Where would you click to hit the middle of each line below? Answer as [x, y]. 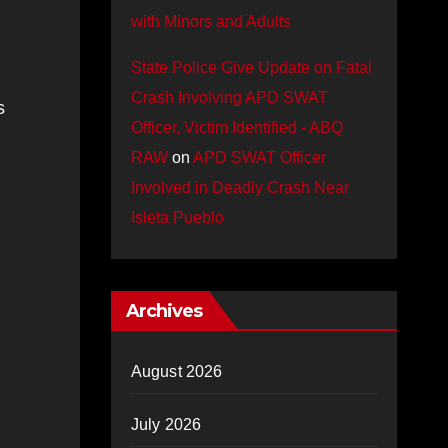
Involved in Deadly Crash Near [239, 187]
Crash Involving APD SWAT [229, 97]
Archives [164, 311]
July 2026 [166, 424]
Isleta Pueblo [177, 217]
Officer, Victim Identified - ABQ [236, 127]
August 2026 [176, 371]
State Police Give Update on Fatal [251, 67]
